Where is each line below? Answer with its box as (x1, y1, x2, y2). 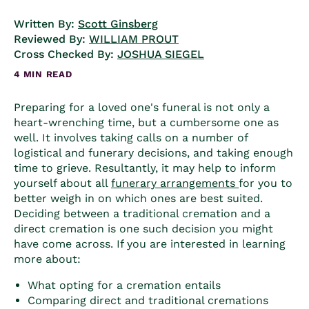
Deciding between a (14, 206, 123, 220)
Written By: (14, 17, 78, 30)
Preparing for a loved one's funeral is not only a (14, 100, 270, 114)
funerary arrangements (111, 176, 239, 190)
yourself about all (14, 176, 111, 190)
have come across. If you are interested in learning (14, 237, 286, 250)
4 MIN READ (14, 68, 72, 79)
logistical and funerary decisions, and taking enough (14, 146, 293, 159)
